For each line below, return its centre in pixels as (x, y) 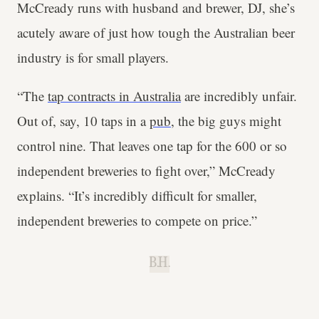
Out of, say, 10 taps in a (83, 120)
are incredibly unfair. (239, 95)
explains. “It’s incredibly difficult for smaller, (137, 195)
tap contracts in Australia (114, 95)
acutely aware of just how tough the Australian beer (156, 32)
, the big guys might (226, 120)
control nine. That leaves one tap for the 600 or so (152, 145)
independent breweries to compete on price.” (137, 220)
